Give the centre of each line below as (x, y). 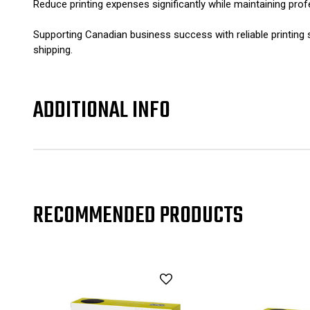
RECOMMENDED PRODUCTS (138, 216)
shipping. (53, 50)
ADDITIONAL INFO (102, 111)
